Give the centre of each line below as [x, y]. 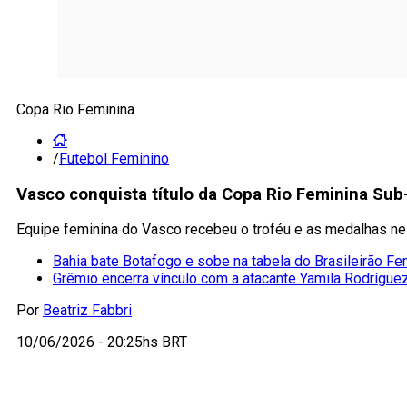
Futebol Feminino [114, 159]
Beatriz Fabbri [87, 311]
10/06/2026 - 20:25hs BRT [102, 342]
